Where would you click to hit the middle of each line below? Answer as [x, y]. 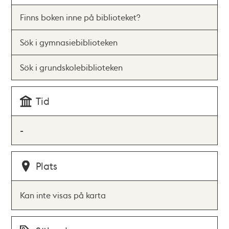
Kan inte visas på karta [63, 195]
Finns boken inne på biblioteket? [80, 17]
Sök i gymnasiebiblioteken [69, 42]
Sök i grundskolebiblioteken [72, 67]
